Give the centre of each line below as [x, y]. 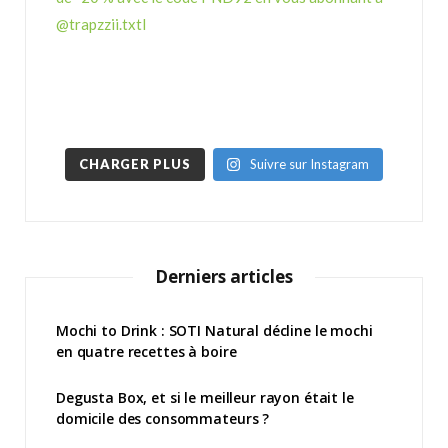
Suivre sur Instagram [309, 163]
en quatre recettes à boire [146, 352]
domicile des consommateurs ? [163, 419]
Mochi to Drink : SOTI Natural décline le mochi [214, 331]
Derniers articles [224, 277]
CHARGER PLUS [135, 163]
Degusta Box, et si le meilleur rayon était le [205, 398]
